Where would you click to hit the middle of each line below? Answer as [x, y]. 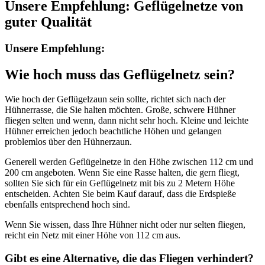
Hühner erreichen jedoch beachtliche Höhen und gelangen [113, 131]
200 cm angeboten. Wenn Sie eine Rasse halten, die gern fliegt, [122, 173]
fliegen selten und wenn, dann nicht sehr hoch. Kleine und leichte [127, 121]
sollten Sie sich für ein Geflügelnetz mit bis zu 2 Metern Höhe [120, 183]
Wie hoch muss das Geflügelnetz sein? [120, 74]
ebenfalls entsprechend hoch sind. [67, 205]
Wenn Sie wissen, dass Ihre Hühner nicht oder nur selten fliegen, [125, 225]
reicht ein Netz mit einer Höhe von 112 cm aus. [93, 235]
